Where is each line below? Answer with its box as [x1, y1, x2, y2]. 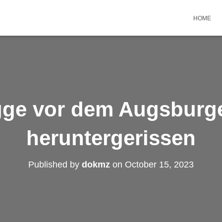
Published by [28, 160, 82, 169]
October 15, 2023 [125, 160, 194, 169]
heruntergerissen [26, 126, 196, 150]
